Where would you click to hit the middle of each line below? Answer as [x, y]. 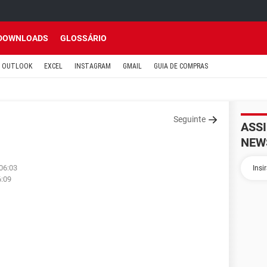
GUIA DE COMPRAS [181, 66]
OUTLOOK [17, 66]
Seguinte [190, 119]
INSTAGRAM [93, 66]
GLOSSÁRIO [83, 38]
